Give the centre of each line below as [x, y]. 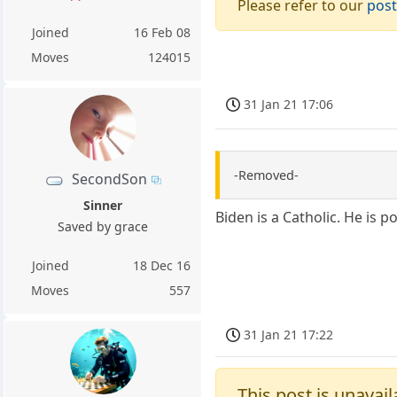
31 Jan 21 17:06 [289, 105]
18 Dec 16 [162, 266]
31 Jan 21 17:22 [289, 335]
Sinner [103, 206]
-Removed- [267, 175]
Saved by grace [103, 227]
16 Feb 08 [163, 33]
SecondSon [110, 179]
